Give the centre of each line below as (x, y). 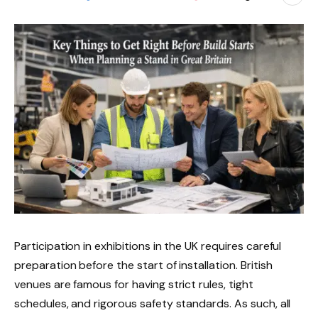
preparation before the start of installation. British (143, 265)
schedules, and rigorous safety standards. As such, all (153, 303)
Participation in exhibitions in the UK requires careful (148, 246)
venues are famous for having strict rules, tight (134, 284)
